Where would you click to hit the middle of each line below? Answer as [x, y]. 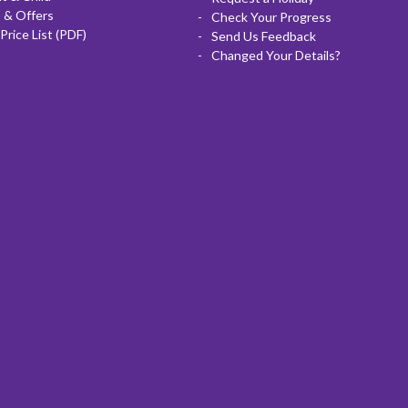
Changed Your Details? [275, 55]
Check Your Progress [271, 16]
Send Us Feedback [263, 36]
